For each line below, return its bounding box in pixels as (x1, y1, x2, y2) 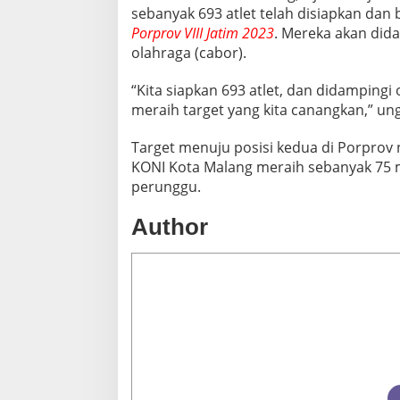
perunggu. (131, 177, 201, 197)
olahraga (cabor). (131, 43, 246, 63)
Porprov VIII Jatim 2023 (131, 23, 274, 44)
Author (131, 213, 208, 241)
